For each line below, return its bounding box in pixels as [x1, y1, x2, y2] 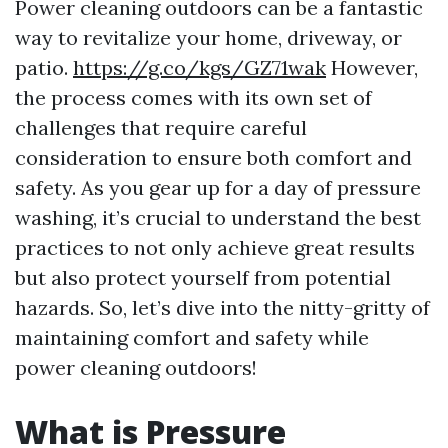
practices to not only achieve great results [15, 235, 415, 260]
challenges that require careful [15, 115, 307, 140]
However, [326, 55, 418, 80]
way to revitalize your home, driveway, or [15, 25, 402, 50]
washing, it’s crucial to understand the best [15, 205, 421, 230]
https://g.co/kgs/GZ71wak [73, 55, 326, 80]
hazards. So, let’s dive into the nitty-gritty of [15, 295, 430, 320]
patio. [15, 55, 73, 80]
